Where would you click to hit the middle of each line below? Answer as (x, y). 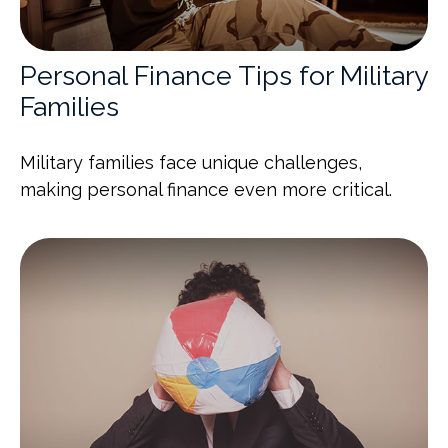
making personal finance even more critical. (206, 189)
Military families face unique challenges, (191, 162)
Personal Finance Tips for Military (224, 75)
